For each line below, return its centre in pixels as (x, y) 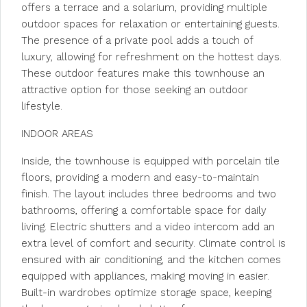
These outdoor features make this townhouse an (143, 73)
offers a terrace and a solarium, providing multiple (144, 8)
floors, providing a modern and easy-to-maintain (140, 177)
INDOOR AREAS (57, 134)
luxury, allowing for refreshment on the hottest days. (151, 57)
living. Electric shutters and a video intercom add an (148, 227)
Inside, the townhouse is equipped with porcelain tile (150, 161)
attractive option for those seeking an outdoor (135, 90)
